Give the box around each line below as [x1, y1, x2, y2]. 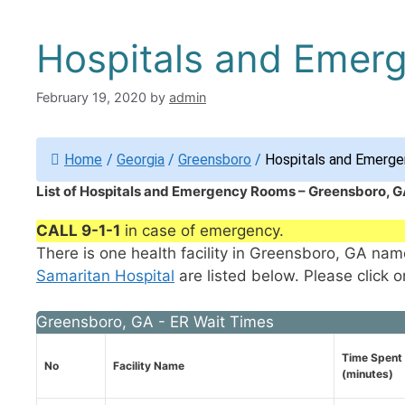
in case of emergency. [120, 221, 284, 240]
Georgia [117, 151, 165, 169]
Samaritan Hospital [36, 267, 174, 286]
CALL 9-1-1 [36, 221, 120, 240]
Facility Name [113, 358, 184, 372]
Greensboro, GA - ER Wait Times [36, 312, 274, 331]
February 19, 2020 [36, 89, 146, 106]
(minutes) [342, 366, 393, 381]
